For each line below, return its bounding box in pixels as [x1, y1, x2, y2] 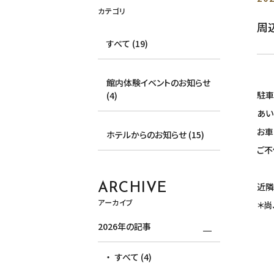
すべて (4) [115, 251, 152, 264]
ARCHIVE [98, 180, 168, 196]
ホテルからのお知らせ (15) [106, 128, 205, 141]
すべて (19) [106, 37, 149, 50]
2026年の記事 [98, 220, 151, 233]
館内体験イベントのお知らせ [106, 76, 211, 89]
